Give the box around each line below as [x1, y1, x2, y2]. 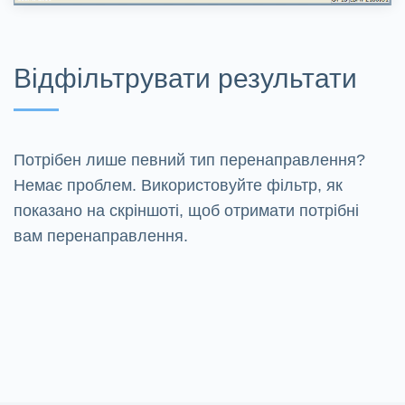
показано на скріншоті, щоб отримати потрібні [14, 202, 359, 221]
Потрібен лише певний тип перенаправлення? [14, 151, 365, 170]
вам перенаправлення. [14, 227, 188, 246]
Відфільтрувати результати [14, 63, 357, 94]
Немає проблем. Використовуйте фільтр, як [14, 176, 343, 195]
